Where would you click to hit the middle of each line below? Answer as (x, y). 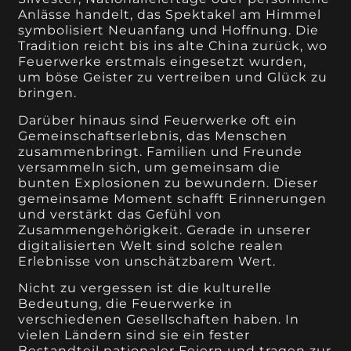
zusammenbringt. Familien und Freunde (161, 151)
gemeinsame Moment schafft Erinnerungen (173, 198)
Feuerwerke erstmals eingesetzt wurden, (163, 62)
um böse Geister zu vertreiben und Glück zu (173, 78)
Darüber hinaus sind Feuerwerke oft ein (158, 120)
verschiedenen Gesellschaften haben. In (159, 320)
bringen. (48, 93)
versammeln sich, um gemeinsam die (150, 167)
